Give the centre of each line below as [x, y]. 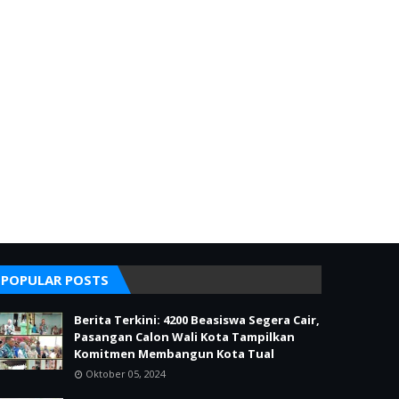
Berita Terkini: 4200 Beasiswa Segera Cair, [197, 320]
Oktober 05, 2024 [126, 374]
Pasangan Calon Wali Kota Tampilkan [184, 337]
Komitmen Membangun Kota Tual [174, 354]
